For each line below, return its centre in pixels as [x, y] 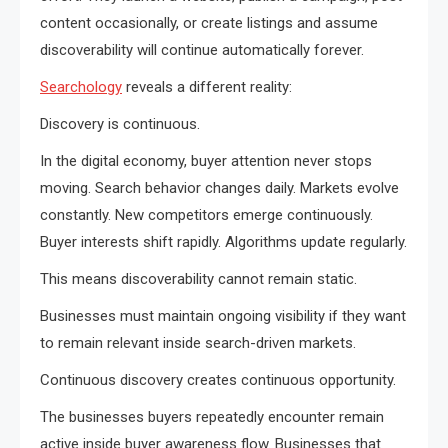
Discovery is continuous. [120, 124]
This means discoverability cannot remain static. [198, 279]
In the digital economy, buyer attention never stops [206, 161]
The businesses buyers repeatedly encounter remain [212, 417]
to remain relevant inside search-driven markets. [198, 343]
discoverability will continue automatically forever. [202, 50]
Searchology [81, 87]
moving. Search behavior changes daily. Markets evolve [219, 188]
